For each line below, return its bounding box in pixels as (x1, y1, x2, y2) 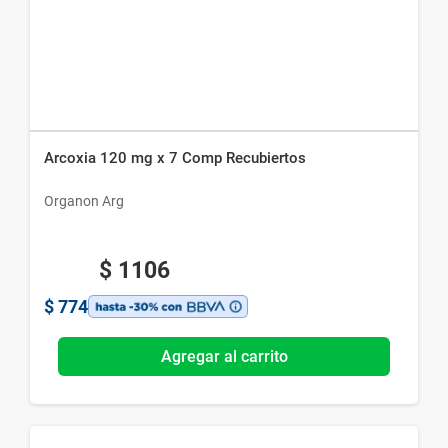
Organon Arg (44, 192, 125, 209)
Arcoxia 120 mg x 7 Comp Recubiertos (44, 148, 307, 167)
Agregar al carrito (160, 346, 288, 366)
